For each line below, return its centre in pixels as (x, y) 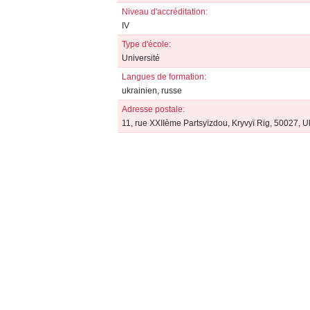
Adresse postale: (153, 109)
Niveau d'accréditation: (164, 12)
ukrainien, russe (152, 91)
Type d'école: (146, 44)
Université (140, 58)
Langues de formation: (164, 77)
